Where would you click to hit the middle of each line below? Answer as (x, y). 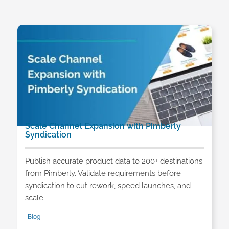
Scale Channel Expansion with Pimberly (103, 126)
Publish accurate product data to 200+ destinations (113, 161)
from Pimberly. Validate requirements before (103, 174)
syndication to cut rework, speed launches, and (108, 186)
